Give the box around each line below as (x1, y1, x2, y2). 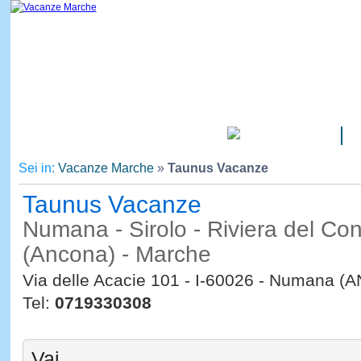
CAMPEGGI (247, 131, 305, 143)
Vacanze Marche (57, 161, 154, 175)
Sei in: (18, 161, 58, 175)
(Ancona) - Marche (22, 242, 211, 267)
